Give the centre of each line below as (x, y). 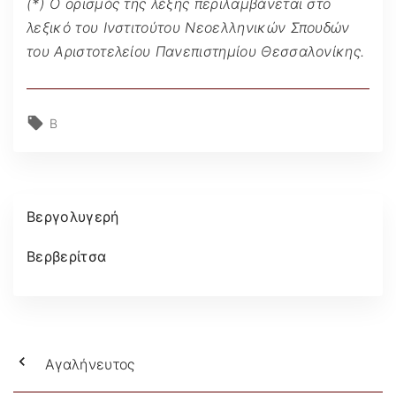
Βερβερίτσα (67, 256)
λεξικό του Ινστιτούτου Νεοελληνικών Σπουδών (188, 27)
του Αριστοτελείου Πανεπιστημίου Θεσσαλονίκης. (196, 51)
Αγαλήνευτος (90, 365)
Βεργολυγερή (73, 216)
